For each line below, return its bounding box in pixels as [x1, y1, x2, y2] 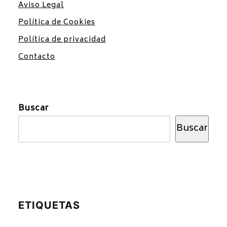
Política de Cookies [18, 16, 95, 29]
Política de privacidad [18, 33, 106, 46]
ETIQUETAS [18, 199, 80, 211]
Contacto [18, 50, 55, 63]
